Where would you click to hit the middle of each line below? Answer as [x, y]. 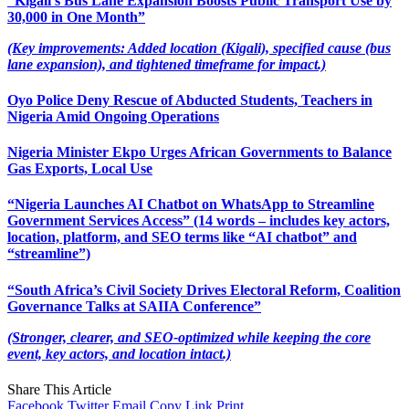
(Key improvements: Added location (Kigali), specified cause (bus [199, 47]
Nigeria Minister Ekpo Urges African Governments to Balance [199, 152]
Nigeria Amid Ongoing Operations [113, 116]
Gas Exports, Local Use [80, 169]
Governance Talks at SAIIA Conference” [134, 306]
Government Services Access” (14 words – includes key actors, [199, 221]
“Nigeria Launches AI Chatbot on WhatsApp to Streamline [191, 204]
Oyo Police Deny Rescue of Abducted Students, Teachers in [190, 100]
